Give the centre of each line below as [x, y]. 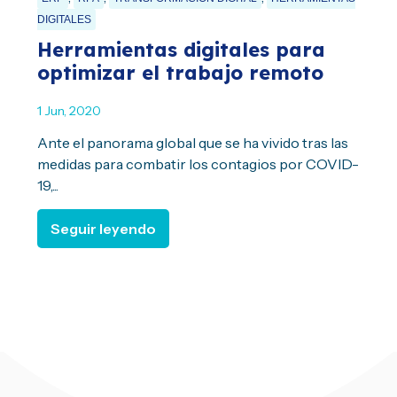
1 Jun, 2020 [70, 110]
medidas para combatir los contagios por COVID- [198, 163]
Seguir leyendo [104, 228]
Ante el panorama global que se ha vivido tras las [193, 142]
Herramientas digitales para [182, 49]
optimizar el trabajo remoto [181, 72]
